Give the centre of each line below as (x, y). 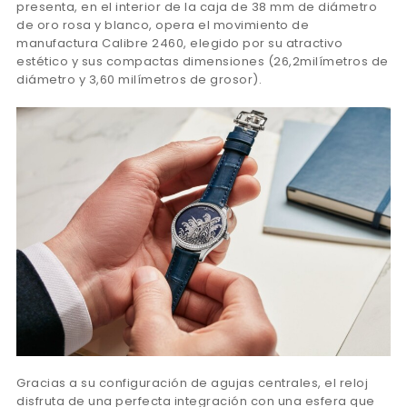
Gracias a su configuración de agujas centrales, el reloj (192, 383)
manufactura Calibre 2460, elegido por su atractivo (179, 43)
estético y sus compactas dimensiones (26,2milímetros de (203, 61)
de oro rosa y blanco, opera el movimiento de (163, 25)
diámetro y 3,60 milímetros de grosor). (139, 79)
